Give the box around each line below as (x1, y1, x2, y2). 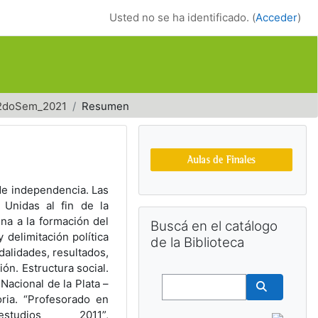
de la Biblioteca (150, 234, 245, 251)
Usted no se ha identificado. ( (109, 11, 256, 24)
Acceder (256, 11, 297, 24)
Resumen (82, 99, 129, 113)
